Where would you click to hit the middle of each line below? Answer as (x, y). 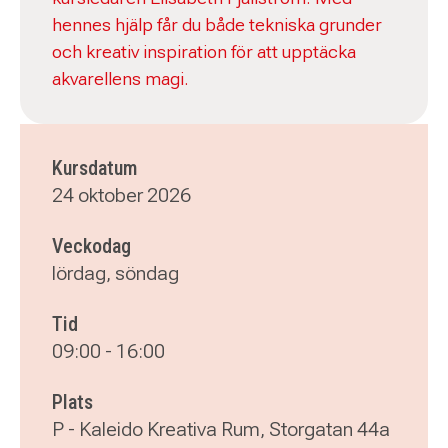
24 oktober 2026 (121, 195)
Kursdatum (94, 168)
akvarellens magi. (120, 78)
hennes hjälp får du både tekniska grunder (217, 24)
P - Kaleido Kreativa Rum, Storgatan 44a (221, 429)
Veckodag (91, 246)
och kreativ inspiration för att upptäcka (204, 51)
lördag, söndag (115, 273)
